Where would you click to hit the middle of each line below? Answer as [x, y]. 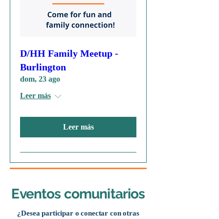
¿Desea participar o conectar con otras [78, 213]
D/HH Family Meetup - [69, 53]
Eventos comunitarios [78, 194]
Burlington [43, 67]
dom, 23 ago [40, 79]
